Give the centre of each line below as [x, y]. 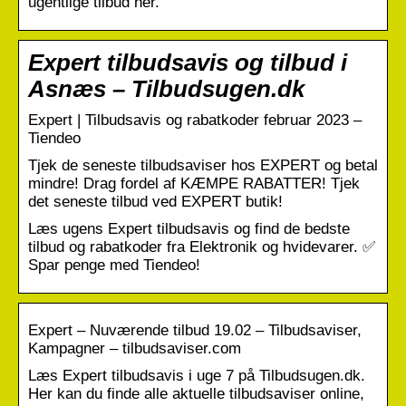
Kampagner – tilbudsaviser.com [135, 348]
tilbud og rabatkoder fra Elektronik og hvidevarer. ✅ [202, 246]
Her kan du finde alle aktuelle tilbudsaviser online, [196, 393]
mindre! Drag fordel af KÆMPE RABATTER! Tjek [194, 183]
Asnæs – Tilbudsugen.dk [166, 88]
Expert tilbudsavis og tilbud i [188, 62]
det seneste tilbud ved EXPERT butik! [155, 201]
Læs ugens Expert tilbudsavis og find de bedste [189, 228]
